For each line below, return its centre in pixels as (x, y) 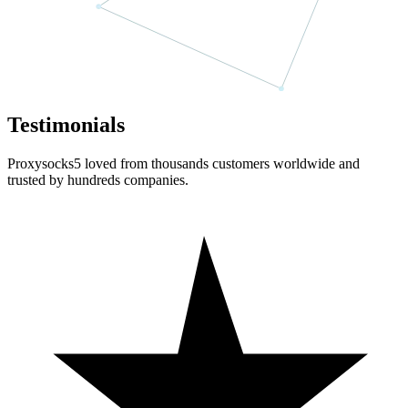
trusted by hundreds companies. (98, 179)
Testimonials (66, 124)
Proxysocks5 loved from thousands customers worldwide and (184, 163)
